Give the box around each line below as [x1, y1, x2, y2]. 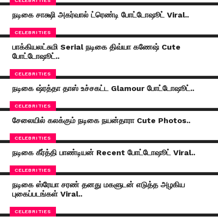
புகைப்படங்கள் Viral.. [12, 189, 82, 199]
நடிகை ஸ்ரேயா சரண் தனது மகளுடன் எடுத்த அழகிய [12, 180, 185, 189]
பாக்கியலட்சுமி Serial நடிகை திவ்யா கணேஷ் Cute [12, 42, 181, 52]
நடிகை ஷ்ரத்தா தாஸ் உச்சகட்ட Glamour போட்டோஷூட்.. [12, 84, 194, 93]
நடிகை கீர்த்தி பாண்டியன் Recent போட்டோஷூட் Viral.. [12, 148, 195, 157]
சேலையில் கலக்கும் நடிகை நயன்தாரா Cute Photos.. [12, 116, 190, 125]
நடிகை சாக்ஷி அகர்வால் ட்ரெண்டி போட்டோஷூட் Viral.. [12, 10, 189, 19]
